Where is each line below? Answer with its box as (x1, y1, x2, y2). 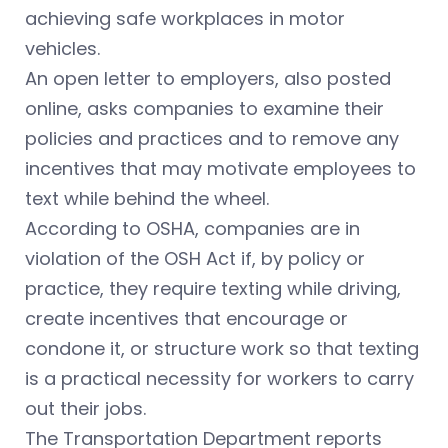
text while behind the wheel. (25, 186, 269, 211)
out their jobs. (25, 396, 146, 421)
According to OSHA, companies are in (25, 216, 360, 241)
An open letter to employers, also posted (25, 66, 391, 91)
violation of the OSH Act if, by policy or (25, 246, 365, 271)
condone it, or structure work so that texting (25, 336, 419, 361)
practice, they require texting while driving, (25, 276, 401, 301)
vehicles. (25, 36, 100, 61)
